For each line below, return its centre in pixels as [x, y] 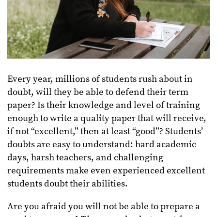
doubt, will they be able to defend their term [98, 92]
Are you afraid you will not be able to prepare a [104, 206]
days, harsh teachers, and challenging [85, 157]
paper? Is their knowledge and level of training [104, 105]
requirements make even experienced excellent [106, 170]
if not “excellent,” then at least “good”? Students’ [105, 131]
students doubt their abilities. [68, 184]
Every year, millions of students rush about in [100, 79]
